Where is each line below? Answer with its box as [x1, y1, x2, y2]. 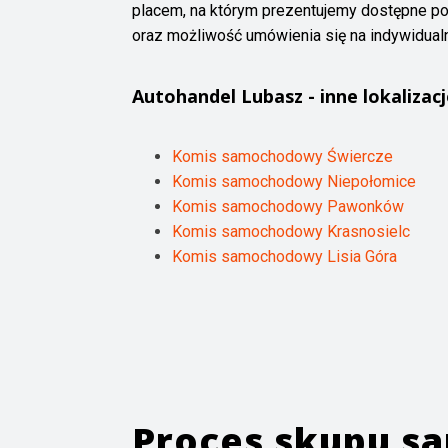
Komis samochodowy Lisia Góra [172, 247, 397, 267]
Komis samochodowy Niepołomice [172, 172, 416, 192]
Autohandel [132, 84, 241, 109]
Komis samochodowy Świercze [172, 147, 393, 167]
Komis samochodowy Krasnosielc [172, 222, 410, 242]
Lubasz [241, 84, 303, 109]
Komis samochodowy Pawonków [172, 197, 404, 217]
